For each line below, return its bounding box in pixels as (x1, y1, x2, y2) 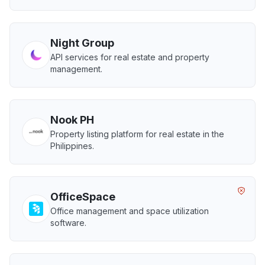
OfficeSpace (50, 190, 115, 203)
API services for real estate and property (50, 52, 209, 62)
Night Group (50, 37, 114, 49)
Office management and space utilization (50, 206, 209, 216)
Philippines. (50, 141, 94, 151)
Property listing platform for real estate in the (50, 129, 224, 139)
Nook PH (50, 114, 94, 126)
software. (50, 218, 86, 228)
